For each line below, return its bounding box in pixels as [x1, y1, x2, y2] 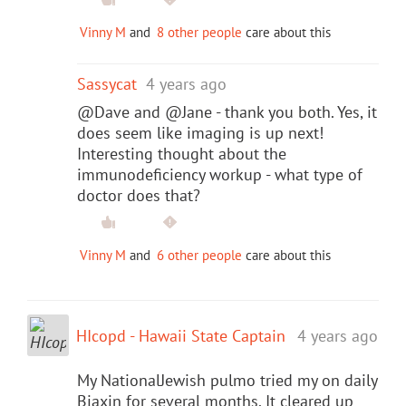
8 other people [157, 23, 242, 41]
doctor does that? [77, 184, 200, 206]
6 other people [157, 246, 242, 264]
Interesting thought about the [77, 142, 286, 164]
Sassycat [77, 72, 137, 94]
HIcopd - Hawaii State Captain [76, 324, 285, 346]
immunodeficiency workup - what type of [77, 163, 362, 185]
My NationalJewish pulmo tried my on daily [77, 369, 377, 391]
